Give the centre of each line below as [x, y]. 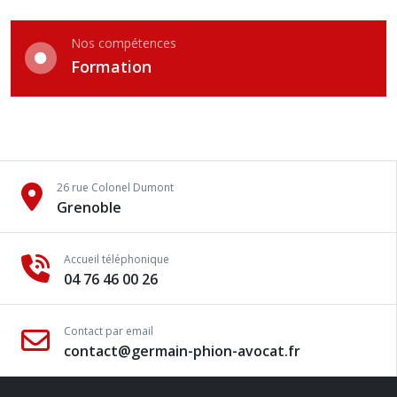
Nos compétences [124, 43]
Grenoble [89, 207]
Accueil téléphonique [117, 259]
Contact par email [109, 331]
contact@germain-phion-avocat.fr [182, 351]
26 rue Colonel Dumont [115, 187]
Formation [111, 66]
